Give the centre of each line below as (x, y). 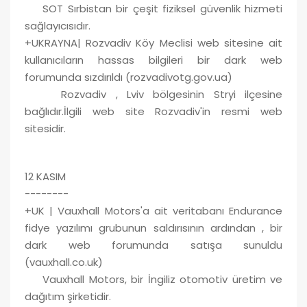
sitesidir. (45, 128)
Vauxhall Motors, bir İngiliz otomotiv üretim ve (153, 279)
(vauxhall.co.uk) (64, 262)
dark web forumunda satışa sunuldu (153, 245)
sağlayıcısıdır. (58, 25)
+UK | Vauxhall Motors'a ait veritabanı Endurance (153, 210)
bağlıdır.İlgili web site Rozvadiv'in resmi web (153, 111)
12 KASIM (45, 176)
